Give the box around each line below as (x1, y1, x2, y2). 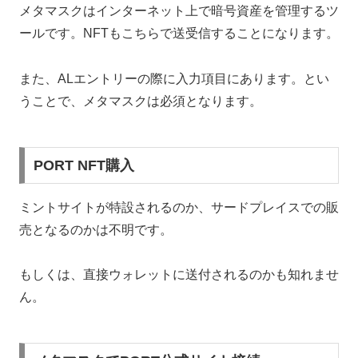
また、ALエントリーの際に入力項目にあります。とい (19, 71, 329, 86)
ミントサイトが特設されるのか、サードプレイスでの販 (19, 200, 339, 214)
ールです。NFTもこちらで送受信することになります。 (19, 26, 339, 40)
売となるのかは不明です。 (19, 222, 173, 237)
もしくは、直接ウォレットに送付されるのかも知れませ (19, 268, 339, 282)
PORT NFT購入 (33, 157, 134, 173)
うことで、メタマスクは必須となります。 (19, 93, 262, 108)
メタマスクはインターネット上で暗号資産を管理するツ (19, 3, 339, 18)
